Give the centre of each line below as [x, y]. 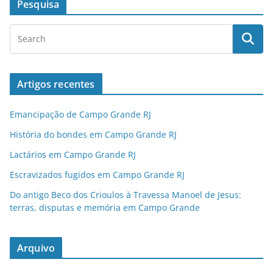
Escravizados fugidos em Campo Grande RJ [97, 174]
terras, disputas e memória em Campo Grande [105, 207]
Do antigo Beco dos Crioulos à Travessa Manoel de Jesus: [126, 194]
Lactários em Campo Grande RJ [73, 154]
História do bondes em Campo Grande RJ [93, 134]
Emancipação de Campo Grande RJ [80, 114]
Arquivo [36, 248]
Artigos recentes [56, 84]
